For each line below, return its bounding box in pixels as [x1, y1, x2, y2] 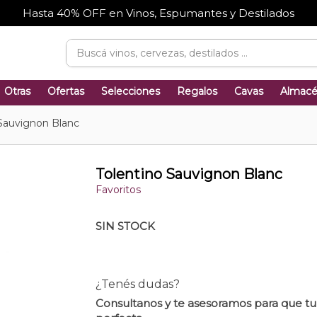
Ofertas [47, 85, 84, 98]
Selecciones [101, 85, 160, 98]
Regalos [177, 85, 217, 98]
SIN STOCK [95, 219, 155, 234]
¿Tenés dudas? [95, 277, 180, 292]
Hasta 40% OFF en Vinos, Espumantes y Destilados [23, 6, 294, 20]
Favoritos [95, 183, 141, 197]
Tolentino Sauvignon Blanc [95, 166, 282, 183]
